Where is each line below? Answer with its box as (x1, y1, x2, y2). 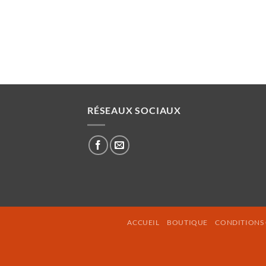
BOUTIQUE (167, 217, 208, 227)
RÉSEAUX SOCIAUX (87, 104, 181, 116)
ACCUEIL (127, 217, 160, 227)
